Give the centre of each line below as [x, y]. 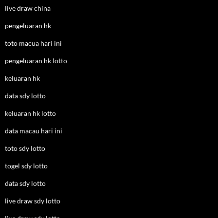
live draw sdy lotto [33, 201]
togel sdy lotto [26, 166]
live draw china [28, 8]
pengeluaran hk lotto [36, 61]
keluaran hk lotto [30, 113]
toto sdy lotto [25, 148]
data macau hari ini [34, 131]
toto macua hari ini [33, 43]
